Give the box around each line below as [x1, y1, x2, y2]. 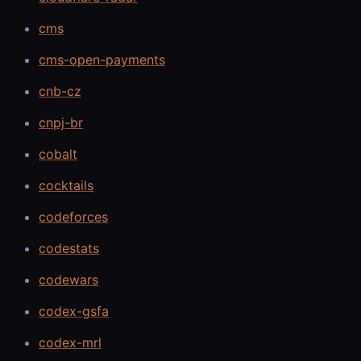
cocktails [39, 176, 93, 193]
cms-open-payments [39, 51, 165, 68]
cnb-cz [39, 82, 81, 99]
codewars [39, 271, 98, 288]
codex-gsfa [39, 302, 109, 319]
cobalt [39, 145, 77, 162]
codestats [39, 239, 99, 256]
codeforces [39, 208, 108, 225]
